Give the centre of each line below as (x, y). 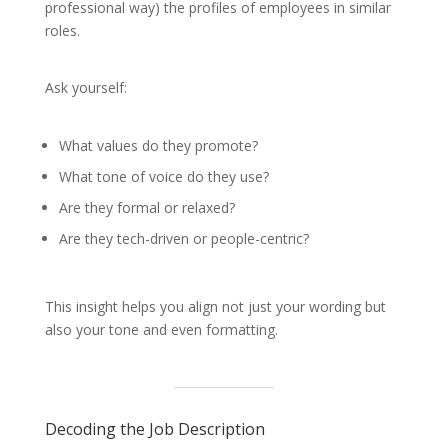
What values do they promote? (158, 146)
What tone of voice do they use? (163, 177)
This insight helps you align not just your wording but (215, 306)
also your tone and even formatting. (161, 329)
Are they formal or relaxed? (146, 208)
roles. (62, 31)
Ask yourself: (85, 88)
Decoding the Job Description (154, 428)
